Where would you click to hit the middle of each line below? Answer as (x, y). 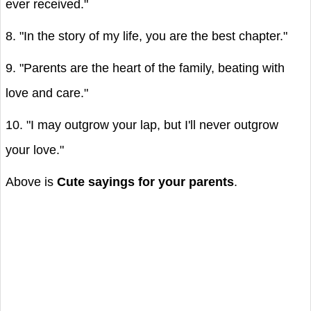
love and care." (47, 93)
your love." (35, 150)
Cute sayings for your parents (145, 182)
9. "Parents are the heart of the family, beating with (145, 68)
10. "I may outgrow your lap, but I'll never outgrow (142, 125)
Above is (31, 182)
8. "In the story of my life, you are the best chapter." (146, 36)
